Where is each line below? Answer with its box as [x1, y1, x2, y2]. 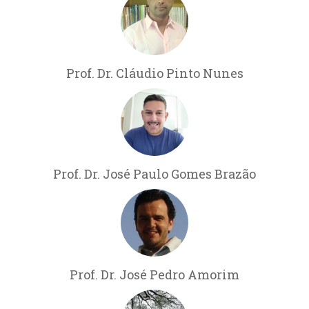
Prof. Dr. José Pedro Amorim [70, 266, 239, 283]
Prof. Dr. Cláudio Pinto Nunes [66, 64, 243, 81]
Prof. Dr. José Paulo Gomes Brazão [53, 165, 256, 182]
